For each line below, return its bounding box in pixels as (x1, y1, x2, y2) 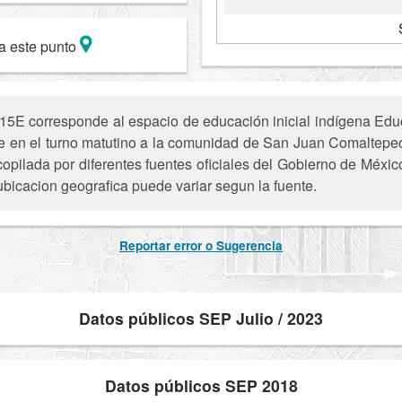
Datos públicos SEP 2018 (104, 374, 298, 397)
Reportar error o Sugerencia (119, 237, 283, 254)
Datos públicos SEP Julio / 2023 (79, 307, 323, 329)
